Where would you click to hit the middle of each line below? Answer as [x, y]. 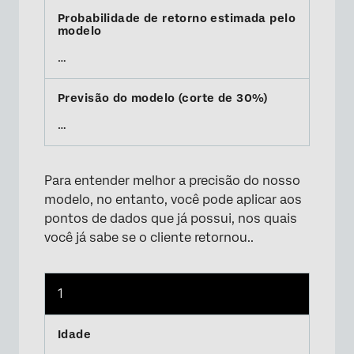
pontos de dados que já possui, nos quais [171, 218]
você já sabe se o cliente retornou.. [149, 237]
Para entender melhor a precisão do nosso [172, 181]
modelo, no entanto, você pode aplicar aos [173, 200]
